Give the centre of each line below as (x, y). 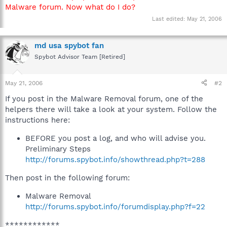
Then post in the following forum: (67, 178)
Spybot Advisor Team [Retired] (80, 57)
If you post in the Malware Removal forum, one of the (104, 99)
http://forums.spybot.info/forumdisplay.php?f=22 (115, 206)
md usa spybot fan (69, 46)
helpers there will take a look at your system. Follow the (111, 109)
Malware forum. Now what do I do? (70, 7)
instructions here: (37, 120)
